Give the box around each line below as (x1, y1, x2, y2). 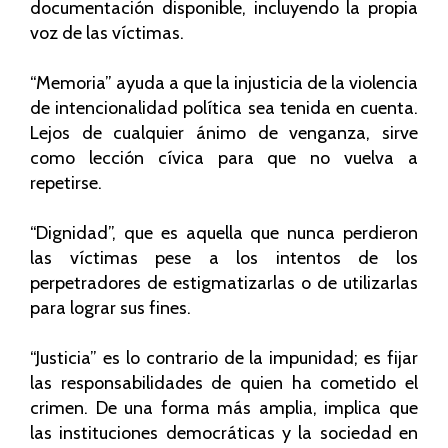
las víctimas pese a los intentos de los (30, 247, 418, 270)
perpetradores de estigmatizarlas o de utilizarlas (30, 272, 418, 295)
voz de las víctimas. (30, 21, 184, 44)
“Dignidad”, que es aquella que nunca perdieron (30, 222, 418, 245)
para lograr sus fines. (30, 297, 191, 320)
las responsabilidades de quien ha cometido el (30, 372, 418, 395)
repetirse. (30, 171, 102, 194)
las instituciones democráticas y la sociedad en (30, 422, 418, 445)
